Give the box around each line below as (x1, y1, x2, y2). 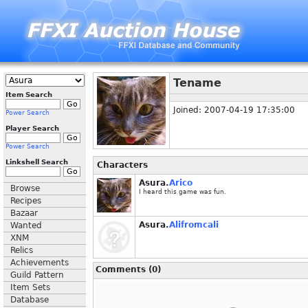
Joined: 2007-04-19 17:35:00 (173, 105, 295, 115)
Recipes (10, 196, 41, 206)
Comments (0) (96, 265, 161, 274)
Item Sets (10, 283, 50, 292)
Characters (97, 160, 148, 170)
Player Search (5, 124, 59, 132)
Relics (10, 245, 33, 255)
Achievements (10, 258, 69, 267)
